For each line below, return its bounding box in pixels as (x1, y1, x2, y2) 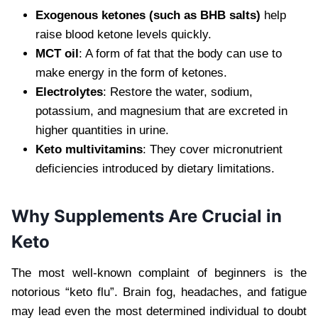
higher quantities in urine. (35, 123, 169, 137)
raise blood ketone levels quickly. (35, 27, 212, 41)
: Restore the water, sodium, (103, 84, 253, 99)
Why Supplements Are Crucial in (11, 205, 282, 226)
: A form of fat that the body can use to (79, 46, 282, 60)
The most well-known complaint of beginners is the (11, 265, 307, 280)
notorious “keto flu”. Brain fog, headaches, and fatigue (11, 285, 307, 299)
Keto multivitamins (35, 142, 143, 156)
